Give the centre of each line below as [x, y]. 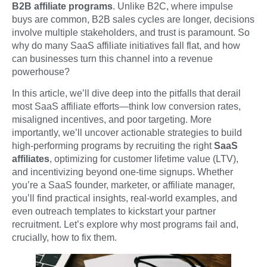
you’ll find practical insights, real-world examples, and [125, 198]
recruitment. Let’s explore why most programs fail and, [125, 225]
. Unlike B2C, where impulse [173, 6]
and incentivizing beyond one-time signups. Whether [122, 172]
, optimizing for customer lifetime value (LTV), [144, 159]
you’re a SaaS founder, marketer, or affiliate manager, [123, 185]
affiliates [31, 159]
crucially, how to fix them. [64, 238]
